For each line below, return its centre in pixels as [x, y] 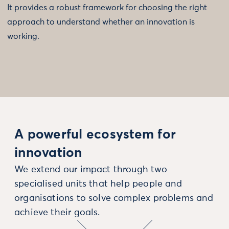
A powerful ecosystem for [95, 135]
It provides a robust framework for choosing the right [107, 7]
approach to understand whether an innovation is [101, 22]
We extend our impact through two [91, 169]
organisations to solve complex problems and [114, 198]
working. [23, 36]
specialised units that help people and [98, 184]
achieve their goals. [57, 212]
